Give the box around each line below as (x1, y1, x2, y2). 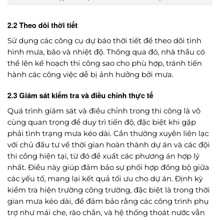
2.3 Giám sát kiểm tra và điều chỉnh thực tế (7, 90, 153, 101)
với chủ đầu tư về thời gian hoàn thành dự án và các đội (7, 140, 210, 149)
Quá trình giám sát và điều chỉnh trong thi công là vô (7, 106, 200, 115)
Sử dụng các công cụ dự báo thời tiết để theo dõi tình (7, 36, 201, 45)
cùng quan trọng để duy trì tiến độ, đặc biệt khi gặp (7, 117, 196, 127)
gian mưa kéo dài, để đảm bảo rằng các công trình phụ (7, 196, 209, 206)
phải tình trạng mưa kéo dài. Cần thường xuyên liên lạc (7, 129, 209, 138)
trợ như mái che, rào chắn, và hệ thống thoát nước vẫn (7, 208, 205, 217)
